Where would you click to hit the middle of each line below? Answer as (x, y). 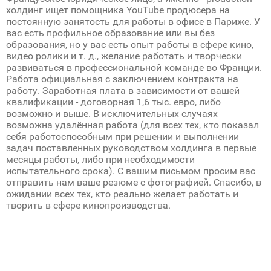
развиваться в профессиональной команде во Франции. (134, 67)
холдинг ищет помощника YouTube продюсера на (118, 10)
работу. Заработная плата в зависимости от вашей (123, 90)
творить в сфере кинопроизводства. (88, 205)
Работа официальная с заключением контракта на (122, 79)
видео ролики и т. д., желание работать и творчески (124, 56)
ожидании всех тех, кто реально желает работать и (122, 194)
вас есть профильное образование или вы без (110, 33)
